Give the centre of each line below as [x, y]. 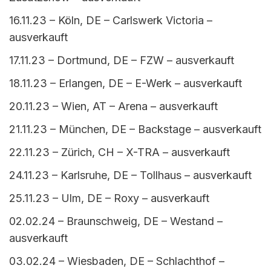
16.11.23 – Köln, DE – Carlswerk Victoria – [111, 21]
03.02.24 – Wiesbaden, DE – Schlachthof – [117, 261]
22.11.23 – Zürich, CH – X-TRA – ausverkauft [119, 152]
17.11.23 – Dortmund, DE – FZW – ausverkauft [122, 60]
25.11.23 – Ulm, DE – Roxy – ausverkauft [109, 198]
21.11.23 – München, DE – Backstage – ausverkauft [135, 129]
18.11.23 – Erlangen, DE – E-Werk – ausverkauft [126, 83]
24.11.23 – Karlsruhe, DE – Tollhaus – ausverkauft [130, 175]
